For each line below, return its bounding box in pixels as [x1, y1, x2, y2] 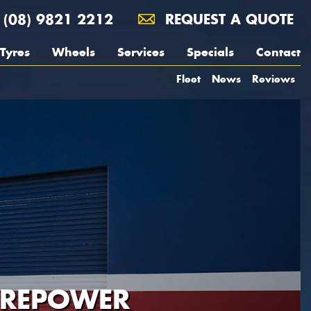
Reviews [252, 72, 295, 85]
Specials [187, 44, 234, 60]
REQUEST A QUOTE [160, 10, 294, 28]
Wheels [52, 44, 95, 60]
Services [117, 44, 165, 60]
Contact [256, 44, 301, 60]
